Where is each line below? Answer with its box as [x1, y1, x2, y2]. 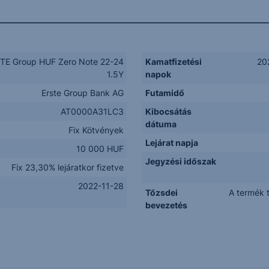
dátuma [145, 119, 177, 129]
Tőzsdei [145, 187, 178, 198]
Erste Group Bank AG [41, 88, 124, 98]
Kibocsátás [145, 106, 192, 116]
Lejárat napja [145, 138, 198, 148]
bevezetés [145, 200, 187, 210]
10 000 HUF [76, 144, 124, 154]
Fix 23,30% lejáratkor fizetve [11, 162, 124, 172]
